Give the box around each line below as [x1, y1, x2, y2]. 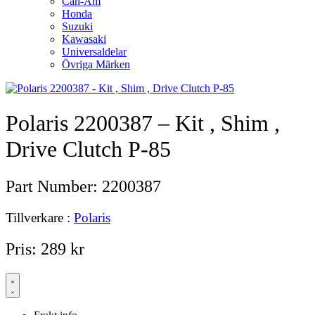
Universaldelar [62, 46, 127, 58]
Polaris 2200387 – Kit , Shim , [6, 110, 280, 136]
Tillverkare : [6, 210, 74, 226]
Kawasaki [62, 33, 106, 46]
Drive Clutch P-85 [6, 136, 171, 162]
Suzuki [62, 20, 93, 33]
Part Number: [6, 177, 102, 196]
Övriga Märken [62, 58, 130, 71]
